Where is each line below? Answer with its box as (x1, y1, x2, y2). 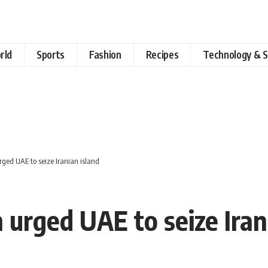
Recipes (145, 48, 179, 62)
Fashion (89, 48, 121, 62)
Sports (36, 48, 65, 62)
